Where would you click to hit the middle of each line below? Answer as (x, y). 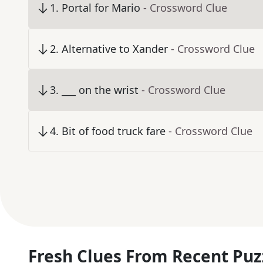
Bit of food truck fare (114, 131)
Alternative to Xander (115, 49)
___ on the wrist (100, 90)
